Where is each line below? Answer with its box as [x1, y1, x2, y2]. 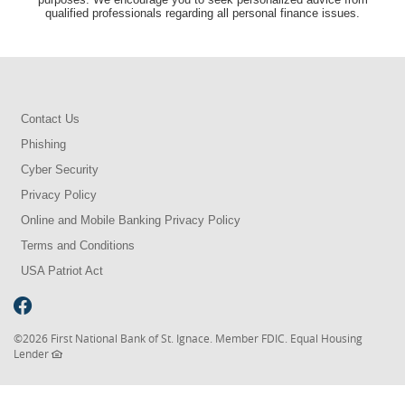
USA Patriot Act [21, 264, 103, 278]
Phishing [21, 137, 66, 152]
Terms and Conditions [21, 239, 135, 253]
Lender [14, 346, 52, 362]
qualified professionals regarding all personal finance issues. [45, 6, 360, 21]
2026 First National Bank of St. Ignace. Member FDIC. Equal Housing [23, 331, 363, 346]
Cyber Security [21, 163, 99, 177]
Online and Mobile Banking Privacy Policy [21, 213, 240, 228]
